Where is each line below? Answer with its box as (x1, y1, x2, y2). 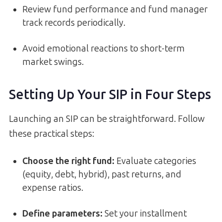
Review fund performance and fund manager (22, 3, 208, 15)
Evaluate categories (114, 155, 196, 166)
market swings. (22, 56, 84, 67)
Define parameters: (22, 208, 103, 219)
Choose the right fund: (22, 155, 114, 166)
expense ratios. (22, 182, 83, 193)
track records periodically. (22, 17, 125, 28)
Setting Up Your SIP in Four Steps (9, 87, 211, 103)
